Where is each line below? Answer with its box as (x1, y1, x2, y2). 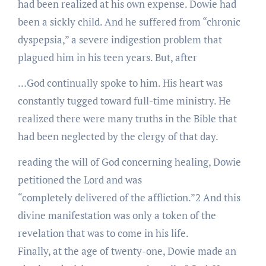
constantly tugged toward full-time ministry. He (17, 93, 231, 107)
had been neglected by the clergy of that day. (17, 129, 218, 143)
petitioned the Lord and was (17, 172, 142, 186)
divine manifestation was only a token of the (17, 208, 216, 222)
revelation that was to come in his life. (17, 226, 189, 240)
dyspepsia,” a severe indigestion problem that (17, 32, 222, 46)
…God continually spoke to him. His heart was (17, 75, 223, 90)
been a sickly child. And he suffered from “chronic (17, 14, 240, 28)
